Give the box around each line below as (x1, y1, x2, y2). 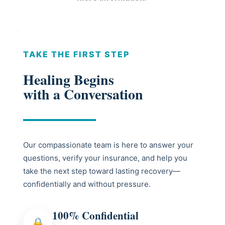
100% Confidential (52, 208, 139, 223)
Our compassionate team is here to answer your (23, 140, 193, 150)
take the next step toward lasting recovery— (23, 166, 180, 176)
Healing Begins (23, 69, 114, 90)
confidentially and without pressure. (23, 179, 151, 189)
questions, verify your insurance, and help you (23, 153, 187, 163)
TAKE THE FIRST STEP (23, 49, 130, 60)
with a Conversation (23, 84, 143, 105)
